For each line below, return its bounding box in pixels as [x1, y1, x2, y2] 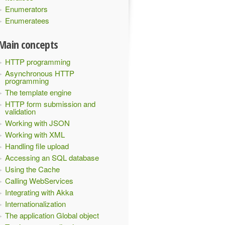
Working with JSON [5, 118, 70, 128]
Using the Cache [5, 164, 60, 174]
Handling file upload [5, 141, 69, 151]
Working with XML [5, 129, 65, 140]
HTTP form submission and [5, 98, 95, 109]
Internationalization [5, 198, 66, 209]
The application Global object [5, 210, 99, 220]
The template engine [5, 87, 71, 97]
